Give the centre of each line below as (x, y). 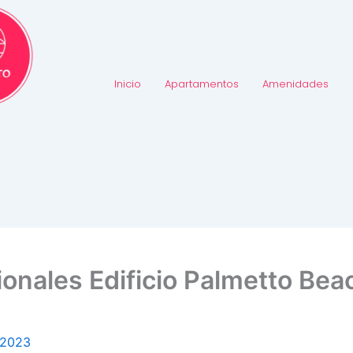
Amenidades (295, 84)
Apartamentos (201, 84)
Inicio (127, 84)
